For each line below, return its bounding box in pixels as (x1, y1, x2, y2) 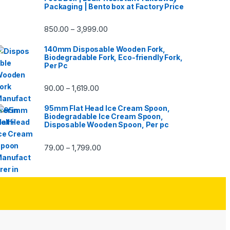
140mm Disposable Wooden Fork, (44, 44, 165, 53)
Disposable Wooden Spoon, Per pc (44, 120, 169, 129)
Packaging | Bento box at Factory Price (44, 2, 184, 11)
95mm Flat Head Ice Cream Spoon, (44, 104, 170, 113)
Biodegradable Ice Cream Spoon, (44, 112, 163, 121)
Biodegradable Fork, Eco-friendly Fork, (44, 52, 183, 62)
